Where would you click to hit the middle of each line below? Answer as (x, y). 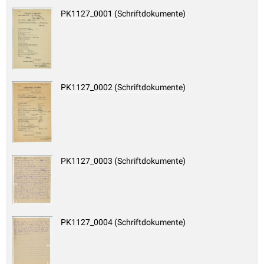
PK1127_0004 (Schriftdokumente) (123, 222)
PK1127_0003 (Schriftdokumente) (123, 161)
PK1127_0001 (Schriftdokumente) (123, 14)
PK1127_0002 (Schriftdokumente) (123, 88)
